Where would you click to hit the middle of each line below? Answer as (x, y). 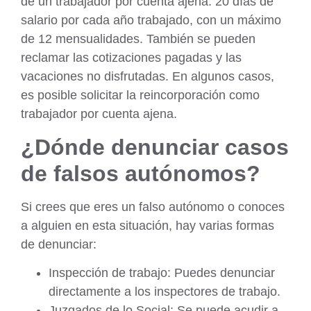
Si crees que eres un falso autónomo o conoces (153, 207)
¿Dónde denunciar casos (155, 147)
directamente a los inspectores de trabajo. (165, 292)
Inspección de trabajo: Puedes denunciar (162, 273)
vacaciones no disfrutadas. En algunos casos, (148, 77)
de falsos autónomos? (141, 173)
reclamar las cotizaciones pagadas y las (131, 58)
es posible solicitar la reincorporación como (140, 95)
